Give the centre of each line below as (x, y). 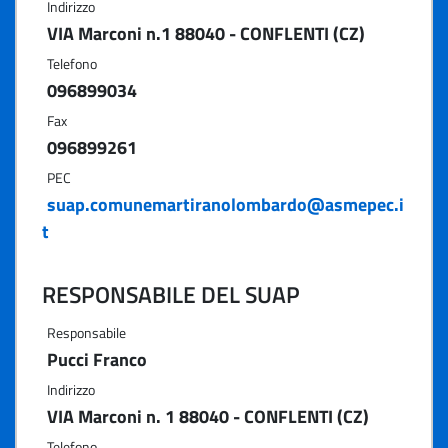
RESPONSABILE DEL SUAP (171, 294)
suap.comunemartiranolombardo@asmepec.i (225, 204)
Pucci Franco (97, 359)
